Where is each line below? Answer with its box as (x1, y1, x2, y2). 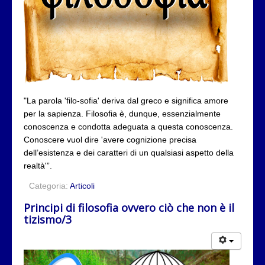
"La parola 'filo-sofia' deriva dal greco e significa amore (24, 95, 228, 105)
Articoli (70, 180, 95, 190)
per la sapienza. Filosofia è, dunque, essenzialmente (24, 108, 221, 118)
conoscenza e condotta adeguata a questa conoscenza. (24, 121, 233, 131)
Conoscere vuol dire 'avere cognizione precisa (24, 134, 196, 144)
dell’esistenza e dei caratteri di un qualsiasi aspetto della (24, 147, 234, 157)
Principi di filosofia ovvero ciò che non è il (24, 200, 234, 215)
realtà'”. (24, 160, 52, 170)
